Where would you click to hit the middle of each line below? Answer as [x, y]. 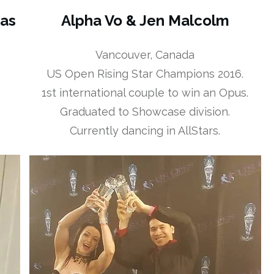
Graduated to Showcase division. [145, 112]
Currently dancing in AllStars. [145, 131]
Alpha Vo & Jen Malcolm [145, 21]
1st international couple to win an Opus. [145, 93]
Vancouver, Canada [145, 55]
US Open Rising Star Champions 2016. [145, 74]
